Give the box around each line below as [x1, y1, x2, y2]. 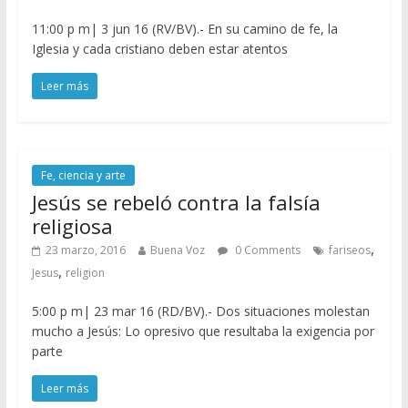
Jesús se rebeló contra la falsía [31, 188, 321, 216]
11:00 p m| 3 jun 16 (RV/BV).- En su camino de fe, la [31, 19, 338, 37]
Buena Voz [149, 241, 205, 258]
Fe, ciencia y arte [40, 167, 126, 183]
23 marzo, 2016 [45, 241, 126, 258]
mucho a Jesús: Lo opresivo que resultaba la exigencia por [31, 321, 374, 340]
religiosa [31, 211, 113, 240]
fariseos [328, 241, 371, 258]
